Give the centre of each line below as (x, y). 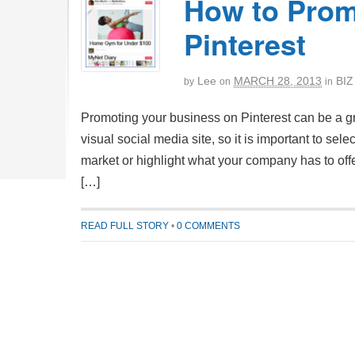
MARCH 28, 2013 (278, 81)
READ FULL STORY (125, 226)
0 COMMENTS (208, 226)
